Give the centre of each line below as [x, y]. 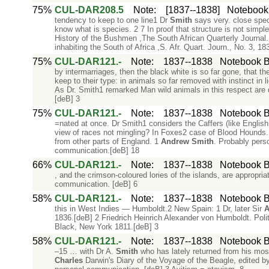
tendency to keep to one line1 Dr [112, 20]
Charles [68, 260]
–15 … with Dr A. [85, 251]
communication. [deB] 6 [96, 184]
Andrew [175, 141]
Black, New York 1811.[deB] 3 [106, 227]
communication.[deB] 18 [97, 150]
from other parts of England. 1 [107, 141]
